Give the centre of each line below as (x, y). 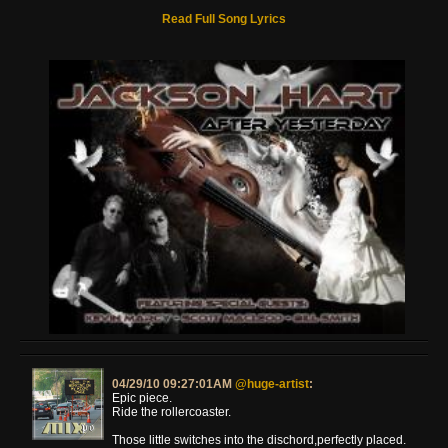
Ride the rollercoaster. (171, 411)
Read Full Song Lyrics (224, 18)
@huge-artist (272, 383)
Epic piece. (142, 397)
